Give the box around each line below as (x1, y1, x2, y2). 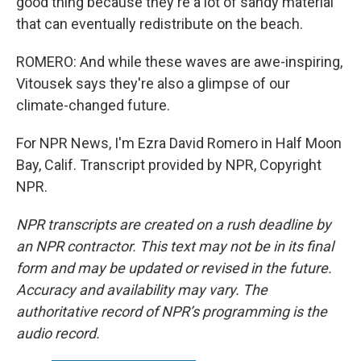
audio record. (16, 324, 100, 342)
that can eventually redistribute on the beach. (16, 15, 303, 32)
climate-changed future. (16, 96, 170, 114)
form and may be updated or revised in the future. (16, 259, 332, 276)
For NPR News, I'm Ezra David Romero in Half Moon (16, 134, 342, 151)
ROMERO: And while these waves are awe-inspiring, (16, 52, 342, 70)
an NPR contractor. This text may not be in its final (16, 237, 334, 255)
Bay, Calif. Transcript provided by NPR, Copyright (16, 156, 322, 173)
